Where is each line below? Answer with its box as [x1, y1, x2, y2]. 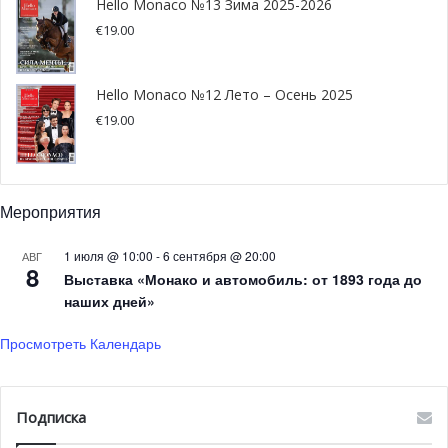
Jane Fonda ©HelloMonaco [150, 355, 298, 374]
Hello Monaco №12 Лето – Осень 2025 [96, 84, 353, 104]
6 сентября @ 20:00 [163, 246, 276, 264]
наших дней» [64, 290, 155, 311]
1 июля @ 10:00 [64, 246, 153, 264]
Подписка [16, 406, 86, 427]
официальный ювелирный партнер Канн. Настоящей [16, 424, 400, 445]
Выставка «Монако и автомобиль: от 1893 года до [64, 268, 422, 289]
